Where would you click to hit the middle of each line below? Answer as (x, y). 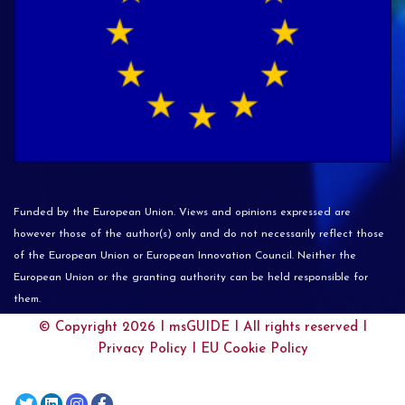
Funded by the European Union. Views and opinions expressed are (182, 212)
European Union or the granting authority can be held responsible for (191, 278)
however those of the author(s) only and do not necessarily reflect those (199, 234)
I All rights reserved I (298, 328)
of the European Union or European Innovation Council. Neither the (185, 256)
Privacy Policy (142, 349)
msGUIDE (199, 328)
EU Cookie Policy (254, 349)
